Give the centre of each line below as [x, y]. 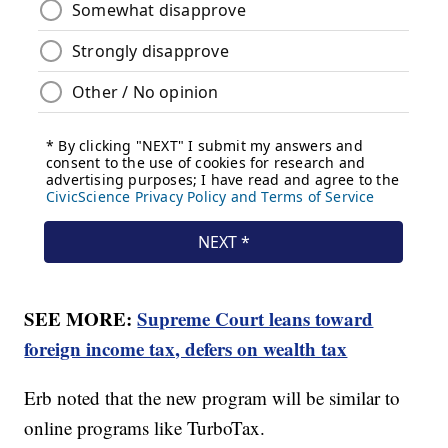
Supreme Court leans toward [255, 318]
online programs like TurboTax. [145, 427]
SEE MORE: [81, 318]
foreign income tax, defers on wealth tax [186, 348]
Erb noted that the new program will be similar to [212, 397]
